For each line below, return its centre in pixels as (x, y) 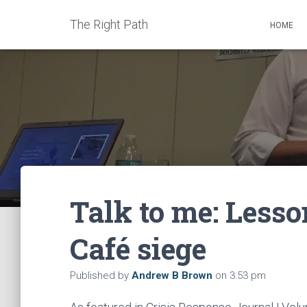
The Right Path (109, 24)
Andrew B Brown (172, 275)
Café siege (138, 248)
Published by (101, 275)
